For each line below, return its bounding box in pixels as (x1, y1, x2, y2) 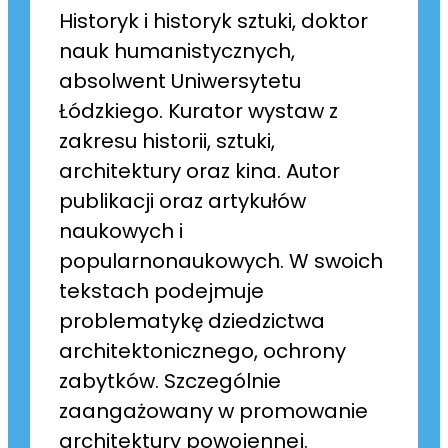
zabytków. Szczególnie (59, 367, 282, 396)
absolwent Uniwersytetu (59, 67, 302, 96)
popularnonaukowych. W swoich (59, 247, 384, 276)
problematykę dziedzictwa (59, 307, 326, 336)
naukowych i (59, 217, 184, 246)
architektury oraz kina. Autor (59, 157, 341, 186)
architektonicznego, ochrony (59, 337, 347, 366)
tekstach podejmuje (59, 277, 265, 306)
